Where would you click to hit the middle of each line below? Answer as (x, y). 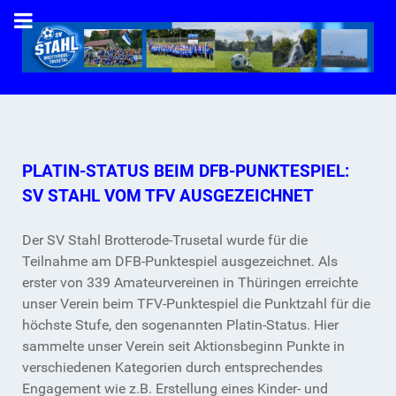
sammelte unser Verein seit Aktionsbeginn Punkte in (183, 346)
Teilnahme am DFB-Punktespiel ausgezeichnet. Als (180, 262)
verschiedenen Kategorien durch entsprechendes (172, 368)
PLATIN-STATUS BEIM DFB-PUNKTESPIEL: (186, 172)
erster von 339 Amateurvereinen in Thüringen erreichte (190, 283)
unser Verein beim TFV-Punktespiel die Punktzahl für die (196, 304)
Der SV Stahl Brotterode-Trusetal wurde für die (165, 240)
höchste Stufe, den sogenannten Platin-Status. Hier (180, 325)
